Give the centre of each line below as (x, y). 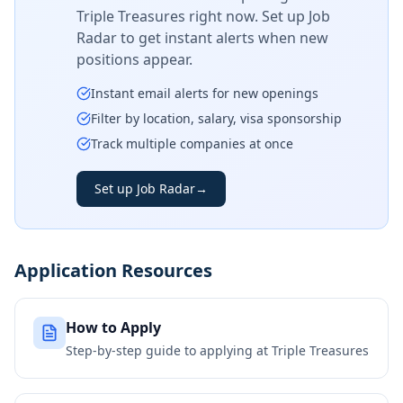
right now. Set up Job (258, 16)
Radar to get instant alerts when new (202, 38)
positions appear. (134, 59)
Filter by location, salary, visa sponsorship (216, 118)
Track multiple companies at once (192, 143)
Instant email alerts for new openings (205, 93)
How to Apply (113, 327)
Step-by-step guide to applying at (169, 350)
